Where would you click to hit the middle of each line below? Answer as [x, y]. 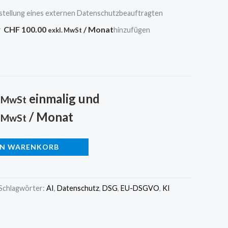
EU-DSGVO [140, 188]
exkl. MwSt [65, 30]
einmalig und [63, 98]
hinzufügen [132, 30]
